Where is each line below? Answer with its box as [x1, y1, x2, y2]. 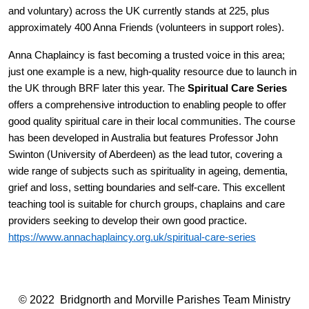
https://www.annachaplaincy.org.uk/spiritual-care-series [8, 232, 256, 243]
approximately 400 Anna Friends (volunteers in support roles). [8, 22, 284, 34]
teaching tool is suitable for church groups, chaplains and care [8, 199, 285, 210]
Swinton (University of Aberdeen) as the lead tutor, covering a [8, 149, 282, 161]
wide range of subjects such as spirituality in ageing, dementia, [8, 166, 288, 177]
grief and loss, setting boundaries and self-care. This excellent [8, 182, 285, 194]
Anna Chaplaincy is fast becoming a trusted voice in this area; [8, 50, 285, 61]
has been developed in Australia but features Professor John [8, 132, 278, 144]
